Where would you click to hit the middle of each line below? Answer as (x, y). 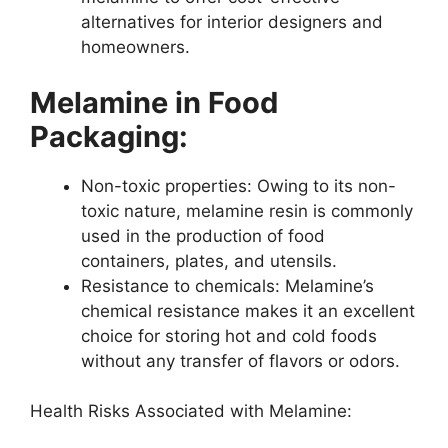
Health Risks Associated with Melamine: (191, 411)
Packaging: (109, 136)
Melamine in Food (154, 102)
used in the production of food (203, 235)
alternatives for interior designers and (232, 22)
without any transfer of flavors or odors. (240, 360)
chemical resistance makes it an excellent (248, 310)
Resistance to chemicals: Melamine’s (227, 285)
